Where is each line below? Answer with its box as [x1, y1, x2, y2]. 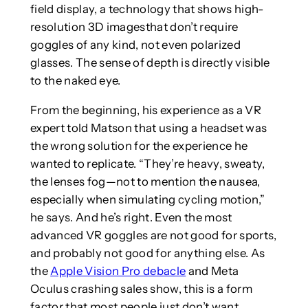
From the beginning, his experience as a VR [30, 102, 261, 117]
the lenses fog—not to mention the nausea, [30, 174, 261, 188]
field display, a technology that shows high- [30, 1, 264, 16]
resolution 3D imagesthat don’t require [30, 19, 239, 34]
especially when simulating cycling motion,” [30, 192, 265, 206]
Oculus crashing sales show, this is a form [30, 281, 252, 296]
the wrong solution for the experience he [30, 138, 248, 153]
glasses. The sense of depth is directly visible [30, 55, 270, 69]
